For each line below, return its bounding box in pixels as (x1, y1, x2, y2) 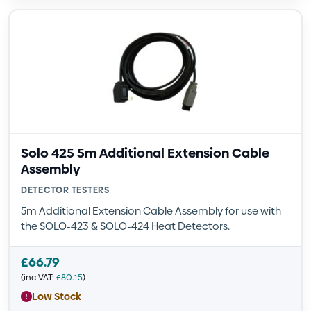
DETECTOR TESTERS (21, 184, 110, 196)
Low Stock (32, 289, 81, 303)
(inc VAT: (21, 271, 56, 283)
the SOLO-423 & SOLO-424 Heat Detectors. (21, 219, 230, 233)
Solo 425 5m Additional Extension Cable (21, 144, 269, 162)
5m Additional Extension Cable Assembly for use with (21, 203, 281, 218)
